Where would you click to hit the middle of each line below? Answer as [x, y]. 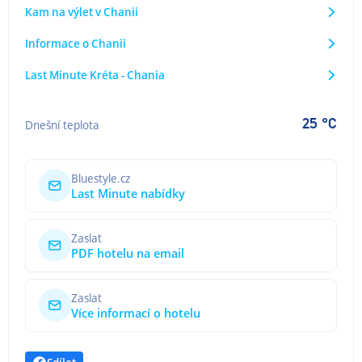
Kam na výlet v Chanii [82, 12]
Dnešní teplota [62, 124]
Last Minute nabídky [128, 193]
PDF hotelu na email [128, 253]
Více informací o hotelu [136, 313]
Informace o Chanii [76, 43]
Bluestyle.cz [101, 178]
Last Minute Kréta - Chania [95, 75]
